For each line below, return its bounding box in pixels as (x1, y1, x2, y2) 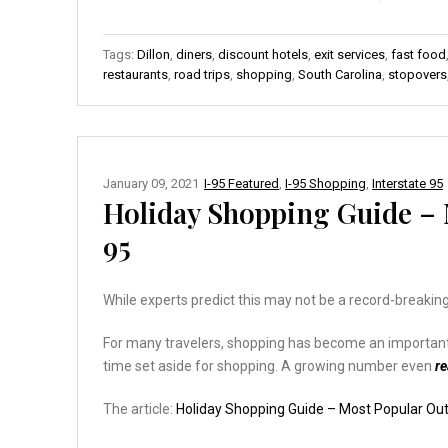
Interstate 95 (372, 175, 443, 191)
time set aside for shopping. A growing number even (103, 357, 435, 374)
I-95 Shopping (285, 175, 366, 191)
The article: (103, 400, 176, 417)
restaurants (103, 66, 168, 82)
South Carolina (298, 66, 382, 82)
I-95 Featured (204, 175, 279, 191)
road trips (174, 66, 230, 82)
